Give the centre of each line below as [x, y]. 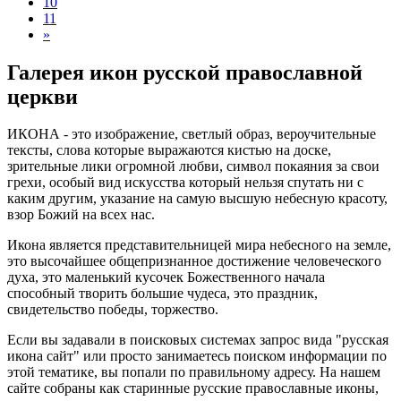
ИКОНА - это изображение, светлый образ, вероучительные [192, 134]
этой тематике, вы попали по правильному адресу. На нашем [194, 372]
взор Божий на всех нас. [81, 215]
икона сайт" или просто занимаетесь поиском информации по [197, 356]
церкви [43, 96]
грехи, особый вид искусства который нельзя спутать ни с [185, 183]
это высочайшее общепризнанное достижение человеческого [194, 261]
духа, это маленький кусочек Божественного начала [166, 277]
